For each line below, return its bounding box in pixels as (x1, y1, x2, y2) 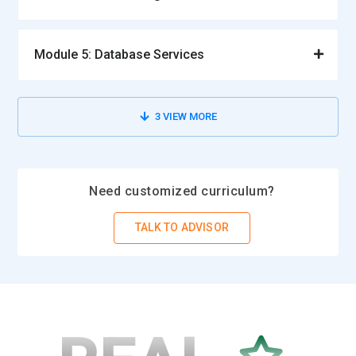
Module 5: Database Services (34, 46, 205, 62)
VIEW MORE (160, 110, 217, 122)
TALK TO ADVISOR (135, 221, 229, 234)
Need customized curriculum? (89, 183, 275, 199)
